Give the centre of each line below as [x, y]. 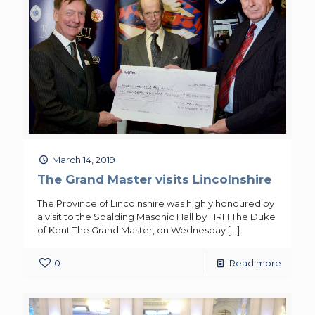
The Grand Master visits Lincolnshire [154, 180]
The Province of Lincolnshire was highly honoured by [156, 204]
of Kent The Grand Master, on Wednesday [131, 230]
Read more [255, 263]
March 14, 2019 [84, 160]
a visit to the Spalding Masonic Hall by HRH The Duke [156, 217]
